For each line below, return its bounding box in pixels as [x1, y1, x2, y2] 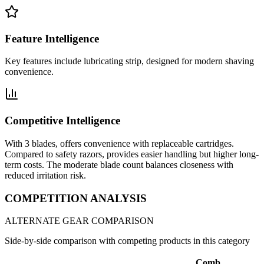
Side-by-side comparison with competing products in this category [5, 236, 250, 246]
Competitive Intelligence [5, 114, 120, 127]
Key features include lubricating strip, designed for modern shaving [5, 56, 254, 67]
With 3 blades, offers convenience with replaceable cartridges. [5, 138, 234, 148]
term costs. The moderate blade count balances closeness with [5, 159, 233, 170]
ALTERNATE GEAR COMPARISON [5, 216, 154, 226]
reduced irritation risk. [5, 170, 86, 180]
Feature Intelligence [5, 32, 99, 45]
